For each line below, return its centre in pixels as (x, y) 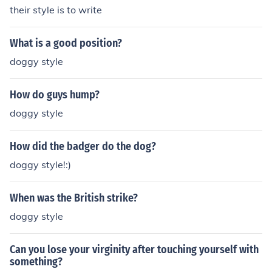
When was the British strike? (74, 198)
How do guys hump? (55, 95)
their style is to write (56, 10)
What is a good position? (66, 43)
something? (36, 262)
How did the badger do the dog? (83, 146)
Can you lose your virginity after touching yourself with (134, 250)
